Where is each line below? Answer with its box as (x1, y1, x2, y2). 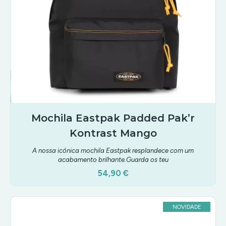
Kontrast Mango (69, 127, 157, 139)
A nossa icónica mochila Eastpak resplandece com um (32, 146, 194, 154)
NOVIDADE (172, 203, 201, 210)
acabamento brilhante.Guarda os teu (58, 155, 168, 163)
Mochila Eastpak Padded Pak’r (31, 112, 195, 124)
